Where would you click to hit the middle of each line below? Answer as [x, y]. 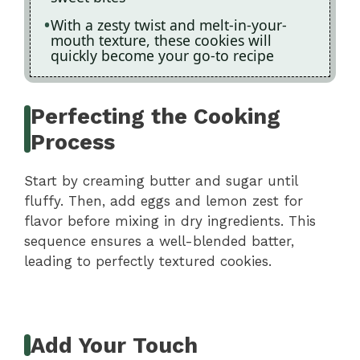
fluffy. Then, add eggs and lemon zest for [164, 200]
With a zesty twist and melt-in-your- [169, 25]
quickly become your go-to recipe [162, 56]
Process [73, 142]
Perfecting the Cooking [156, 116]
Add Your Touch [115, 345]
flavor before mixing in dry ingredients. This [170, 221]
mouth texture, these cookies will [161, 41]
